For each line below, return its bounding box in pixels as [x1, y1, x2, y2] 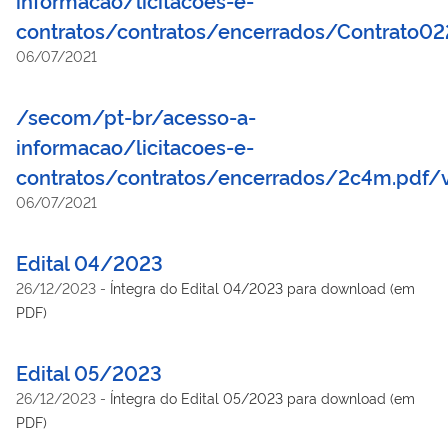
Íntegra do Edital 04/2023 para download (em [110, 277, 415, 297]
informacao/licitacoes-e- [16, 131, 254, 160]
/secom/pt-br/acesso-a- [16, 101, 256, 130]
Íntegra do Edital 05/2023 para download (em [110, 387, 415, 407]
